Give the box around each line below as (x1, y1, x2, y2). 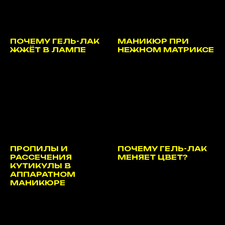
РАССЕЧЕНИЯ (10, 152, 72, 161)
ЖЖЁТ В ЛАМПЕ (10, 45, 86, 54)
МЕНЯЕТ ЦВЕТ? (118, 152, 188, 161)
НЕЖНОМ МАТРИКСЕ (118, 45, 214, 54)
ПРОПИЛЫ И (10, 144, 68, 153)
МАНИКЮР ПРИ (118, 36, 189, 45)
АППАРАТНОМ (10, 169, 75, 178)
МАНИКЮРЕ (10, 178, 65, 187)
